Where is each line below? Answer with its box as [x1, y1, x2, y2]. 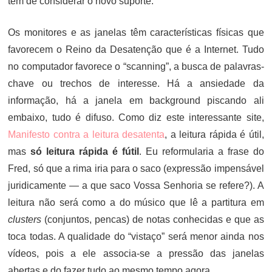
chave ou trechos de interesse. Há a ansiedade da [8, 78, 264, 89]
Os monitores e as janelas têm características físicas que [8, 27, 264, 38]
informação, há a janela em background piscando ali [8, 95, 264, 106]
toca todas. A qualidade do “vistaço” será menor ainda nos [8, 231, 264, 242]
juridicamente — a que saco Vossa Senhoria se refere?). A [8, 180, 264, 191]
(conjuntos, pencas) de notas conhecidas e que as [41, 214, 264, 225]
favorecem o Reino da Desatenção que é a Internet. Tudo [8, 44, 264, 55]
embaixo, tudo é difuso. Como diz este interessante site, [8, 112, 264, 123]
